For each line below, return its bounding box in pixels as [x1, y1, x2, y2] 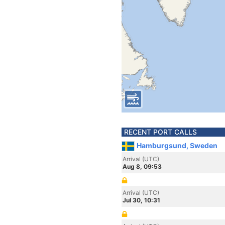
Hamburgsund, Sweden [137, 141, 217, 150]
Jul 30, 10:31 [123, 196, 160, 204]
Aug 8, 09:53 [123, 163, 162, 170]
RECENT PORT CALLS [124, 128, 197, 136]
